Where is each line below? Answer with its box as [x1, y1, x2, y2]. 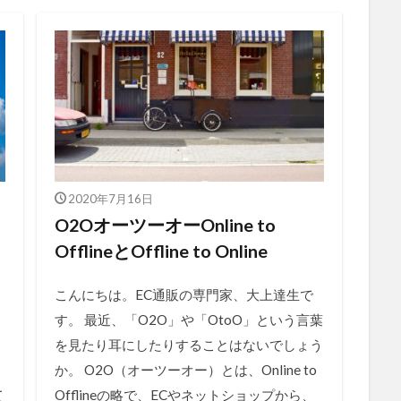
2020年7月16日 [68, 192, 153, 207]
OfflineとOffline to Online [54, 240, 268, 262]
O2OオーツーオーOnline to [54, 214, 276, 236]
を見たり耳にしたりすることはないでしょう [54, 337, 323, 354]
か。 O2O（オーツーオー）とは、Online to [54, 362, 317, 379]
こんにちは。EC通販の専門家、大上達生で [54, 286, 313, 303]
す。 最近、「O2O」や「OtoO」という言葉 [54, 311, 323, 328]
